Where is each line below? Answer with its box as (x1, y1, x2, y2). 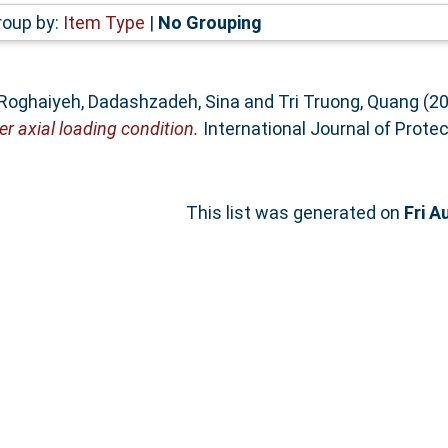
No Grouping (157, 11, 262, 33)
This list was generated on (186, 201, 404, 223)
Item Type (62, 11, 145, 33)
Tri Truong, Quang (277, 90, 419, 112)
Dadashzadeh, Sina (87, 90, 240, 112)
